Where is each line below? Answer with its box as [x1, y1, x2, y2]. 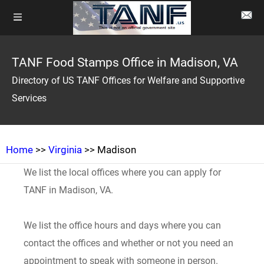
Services [12, 93, 47, 104]
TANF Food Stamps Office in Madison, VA [12, 55, 238, 70]
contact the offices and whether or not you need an [24, 237, 234, 249]
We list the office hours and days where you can [24, 220, 222, 231]
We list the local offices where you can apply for [24, 167, 222, 178]
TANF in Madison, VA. [24, 184, 114, 196]
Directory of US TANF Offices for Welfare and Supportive [12, 75, 245, 86]
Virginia [48, 144, 82, 156]
